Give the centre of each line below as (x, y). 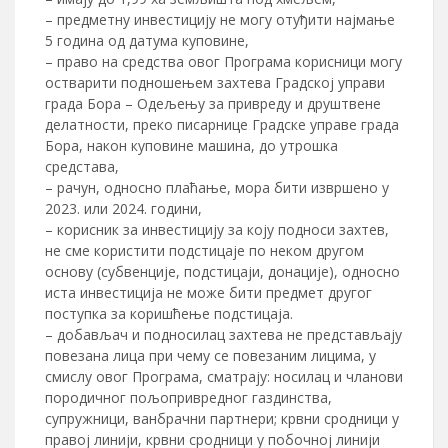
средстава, (82, 166)
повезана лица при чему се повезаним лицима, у (210, 355)
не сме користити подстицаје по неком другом (204, 250)
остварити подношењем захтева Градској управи (215, 82)
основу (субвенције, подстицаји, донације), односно (222, 271)
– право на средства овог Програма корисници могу (223, 61)
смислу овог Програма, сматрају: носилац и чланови (224, 376)
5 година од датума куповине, (147, 40)
